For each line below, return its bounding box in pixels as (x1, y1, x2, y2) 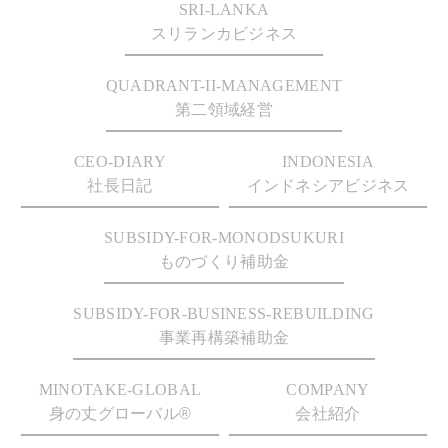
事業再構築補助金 (158, 329, 290, 346)
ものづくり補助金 (158, 253, 290, 270)
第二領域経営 (175, 101, 273, 118)
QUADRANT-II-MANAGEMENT (105, 77, 343, 94)
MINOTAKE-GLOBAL (38, 381, 202, 398)
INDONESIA (282, 153, 374, 170)
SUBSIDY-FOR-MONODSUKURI (104, 229, 344, 246)
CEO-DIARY (74, 153, 166, 170)
